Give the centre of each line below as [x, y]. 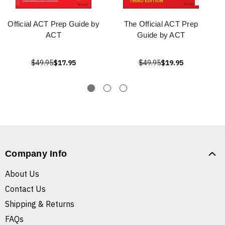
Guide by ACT [161, 35]
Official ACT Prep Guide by [53, 24]
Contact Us [25, 189]
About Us [22, 174]
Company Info [36, 154]
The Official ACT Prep [161, 24]
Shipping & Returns [40, 204]
